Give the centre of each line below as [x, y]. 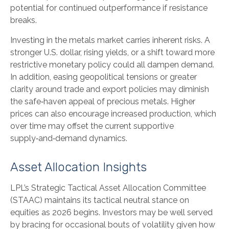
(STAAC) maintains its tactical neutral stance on [100, 200]
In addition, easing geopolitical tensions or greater [104, 77]
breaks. [24, 20]
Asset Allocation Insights [78, 167]
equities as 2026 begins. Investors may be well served [111, 212]
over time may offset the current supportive [92, 126]
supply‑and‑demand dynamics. [69, 138]
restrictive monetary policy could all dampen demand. [112, 64]
